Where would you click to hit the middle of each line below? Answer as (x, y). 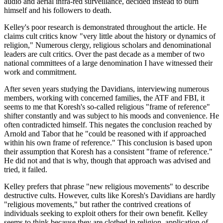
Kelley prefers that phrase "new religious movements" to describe (107, 187)
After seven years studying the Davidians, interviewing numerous (107, 89)
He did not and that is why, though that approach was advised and (107, 161)
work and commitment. (40, 72)
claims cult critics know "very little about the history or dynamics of (110, 36)
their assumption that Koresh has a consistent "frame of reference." (108, 152)
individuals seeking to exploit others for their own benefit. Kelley (106, 214)
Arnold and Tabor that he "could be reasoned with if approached (105, 134)
